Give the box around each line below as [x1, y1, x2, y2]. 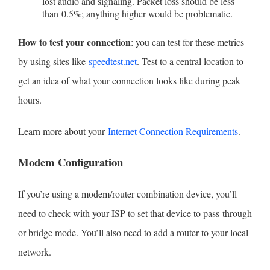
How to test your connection [17, 35, 131, 49]
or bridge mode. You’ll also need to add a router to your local [17, 226, 248, 239]
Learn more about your [17, 125, 108, 138]
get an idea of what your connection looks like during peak [17, 74, 240, 87]
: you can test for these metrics [130, 36, 244, 49]
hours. [17, 93, 42, 107]
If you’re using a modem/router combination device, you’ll [17, 187, 237, 201]
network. [17, 245, 51, 259]
